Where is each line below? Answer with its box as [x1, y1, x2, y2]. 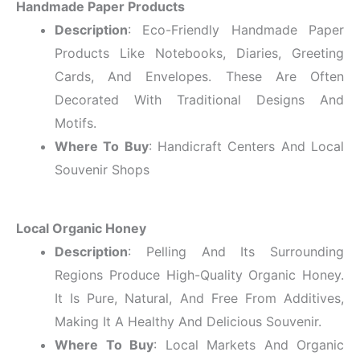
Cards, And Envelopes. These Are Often [55, 67, 344, 84]
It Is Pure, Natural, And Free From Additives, [55, 289, 344, 306]
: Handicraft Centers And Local [148, 137, 345, 154]
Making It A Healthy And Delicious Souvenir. [55, 313, 321, 329]
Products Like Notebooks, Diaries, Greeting [55, 44, 344, 61]
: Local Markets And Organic [153, 336, 344, 353]
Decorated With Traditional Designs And [55, 91, 344, 108]
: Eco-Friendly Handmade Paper [128, 21, 344, 38]
